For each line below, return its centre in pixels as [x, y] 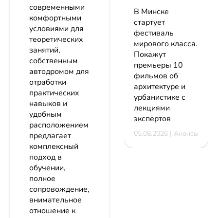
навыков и [48, 104]
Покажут [150, 55]
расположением [59, 125]
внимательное [55, 200]
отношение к [52, 211]
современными [57, 8]
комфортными [55, 18]
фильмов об [156, 76]
